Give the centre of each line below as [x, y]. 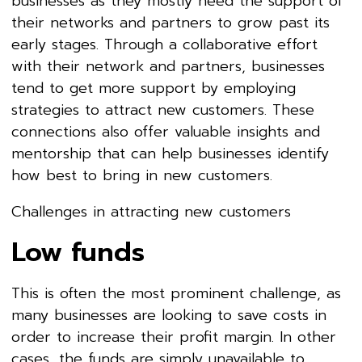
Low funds [78, 252]
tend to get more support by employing [154, 88]
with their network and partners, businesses [168, 66]
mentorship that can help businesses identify [170, 153]
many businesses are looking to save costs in [169, 315]
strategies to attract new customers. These [163, 109]
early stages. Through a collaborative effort [164, 44]
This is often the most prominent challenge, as [176, 293]
